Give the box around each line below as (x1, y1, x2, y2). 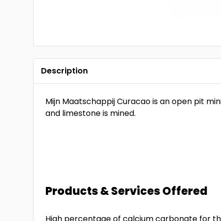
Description (41, 65, 88, 76)
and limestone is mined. (45, 108, 136, 119)
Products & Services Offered (45, 184, 208, 199)
